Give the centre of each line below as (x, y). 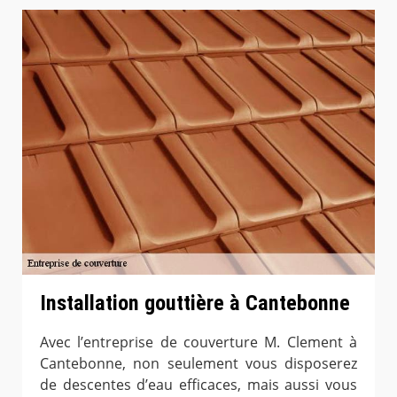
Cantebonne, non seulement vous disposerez (198, 363)
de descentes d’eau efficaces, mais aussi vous (198, 384)
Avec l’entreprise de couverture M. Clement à (198, 342)
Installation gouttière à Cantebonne (195, 303)
